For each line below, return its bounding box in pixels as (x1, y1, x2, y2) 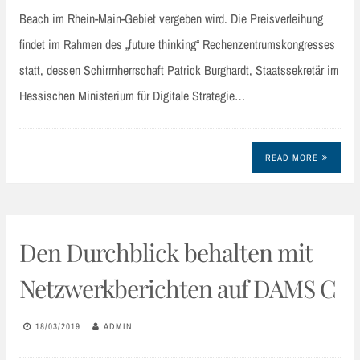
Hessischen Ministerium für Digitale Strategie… (19, 87, 245, 105)
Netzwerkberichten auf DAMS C (19, 272, 336, 305)
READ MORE (264, 151, 318, 163)
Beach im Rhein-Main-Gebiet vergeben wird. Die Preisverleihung (19, 10, 323, 28)
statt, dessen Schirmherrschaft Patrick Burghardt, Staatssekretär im (19, 61, 339, 80)
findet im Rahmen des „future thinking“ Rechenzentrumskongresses (19, 35, 335, 54)
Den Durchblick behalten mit (19, 235, 312, 268)
